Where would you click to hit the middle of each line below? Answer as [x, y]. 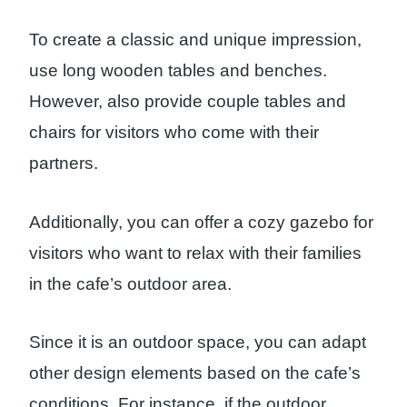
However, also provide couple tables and [188, 101]
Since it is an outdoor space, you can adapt [198, 342]
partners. [64, 163]
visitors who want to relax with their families [195, 253]
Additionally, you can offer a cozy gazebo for [201, 222]
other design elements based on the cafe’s [195, 373]
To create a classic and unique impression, [195, 39]
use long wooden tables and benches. [178, 70]
